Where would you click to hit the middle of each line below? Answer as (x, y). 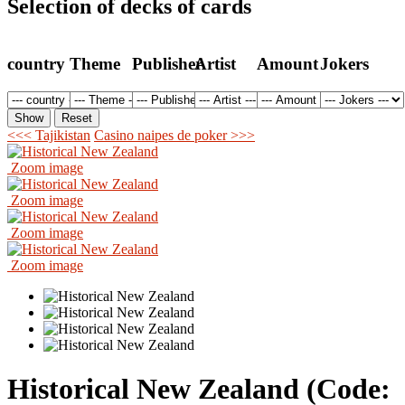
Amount (288, 63)
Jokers (344, 63)
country (36, 63)
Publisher (168, 63)
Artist (216, 63)
